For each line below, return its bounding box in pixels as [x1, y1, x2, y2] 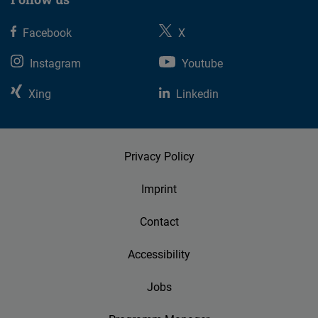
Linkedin [176, 86, 219, 102]
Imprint [141, 181, 177, 197]
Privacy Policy [124, 148, 194, 165]
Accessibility [128, 246, 190, 263]
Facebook [23, 25, 72, 41]
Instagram [30, 55, 81, 72]
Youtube [181, 55, 223, 72]
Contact [139, 214, 179, 230]
